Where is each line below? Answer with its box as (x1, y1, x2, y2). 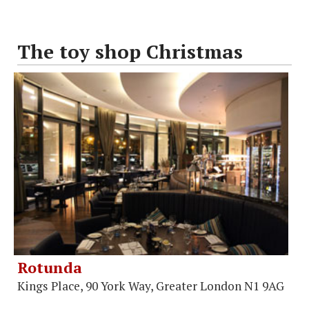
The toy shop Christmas (17, 38, 243, 64)
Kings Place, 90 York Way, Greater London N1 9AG (17, 277, 284, 294)
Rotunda (17, 257, 82, 277)
